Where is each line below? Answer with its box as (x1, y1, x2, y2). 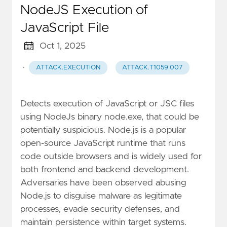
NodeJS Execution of (20, 3, 148, 17)
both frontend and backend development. (20, 165, 189, 174)
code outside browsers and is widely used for (20, 152, 202, 161)
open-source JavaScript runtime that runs (20, 138, 185, 148)
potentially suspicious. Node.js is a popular (20, 125, 186, 135)
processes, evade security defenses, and (20, 204, 180, 214)
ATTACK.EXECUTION (35, 64, 100, 71)
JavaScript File (20, 21, 109, 34)
